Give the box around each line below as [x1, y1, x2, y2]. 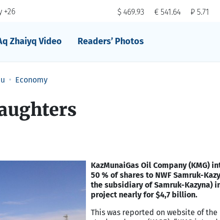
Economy [15, 75, 48, 84]
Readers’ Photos [77, 36, 144, 47]
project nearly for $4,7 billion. [91, 190, 197, 199]
